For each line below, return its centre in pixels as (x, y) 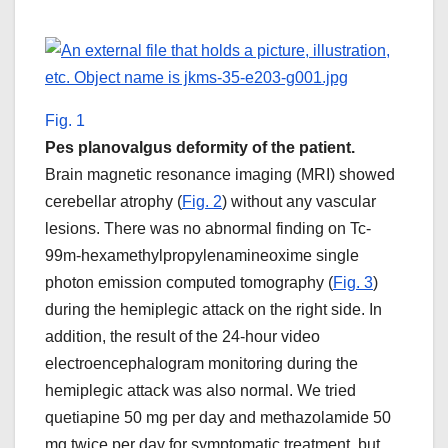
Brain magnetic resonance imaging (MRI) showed (220, 175)
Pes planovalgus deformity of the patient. (200, 148)
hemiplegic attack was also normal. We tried (200, 391)
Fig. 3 (353, 283)
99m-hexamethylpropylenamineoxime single (202, 256)
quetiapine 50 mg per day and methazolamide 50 (218, 418)
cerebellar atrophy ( (113, 202)
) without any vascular (299, 202)
